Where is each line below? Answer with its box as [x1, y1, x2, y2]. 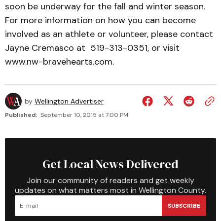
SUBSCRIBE [168, 201, 200, 210]
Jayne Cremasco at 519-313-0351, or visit [5, 42, 180, 54]
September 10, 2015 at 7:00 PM [40, 111, 128, 119]
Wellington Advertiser [35, 97, 104, 106]
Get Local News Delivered [42, 156, 179, 172]
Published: [5, 111, 37, 119]
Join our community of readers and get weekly [27, 175, 194, 185]
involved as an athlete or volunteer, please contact [5, 28, 213, 40]
